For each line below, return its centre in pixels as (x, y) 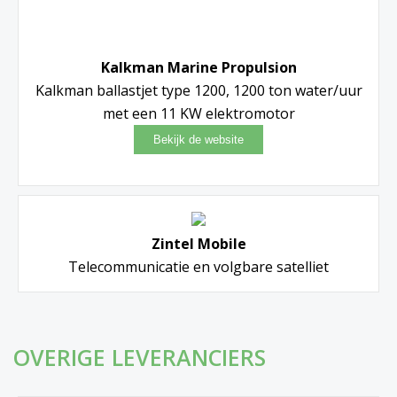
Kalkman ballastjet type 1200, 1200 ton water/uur (198, 91)
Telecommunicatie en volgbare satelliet (198, 267)
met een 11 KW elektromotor (198, 114)
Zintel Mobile (198, 244)
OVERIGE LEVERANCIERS (140, 358)
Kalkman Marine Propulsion (198, 68)
